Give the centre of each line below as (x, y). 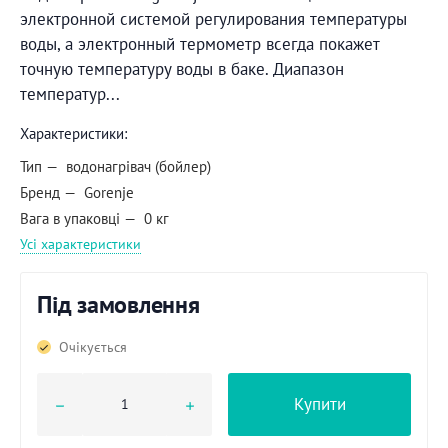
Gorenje (109, 192)
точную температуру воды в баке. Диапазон (182, 69)
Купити (319, 403)
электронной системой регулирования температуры (213, 19)
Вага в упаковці (70, 218)
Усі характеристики (80, 244)
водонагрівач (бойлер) (138, 166)
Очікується (92, 347)
